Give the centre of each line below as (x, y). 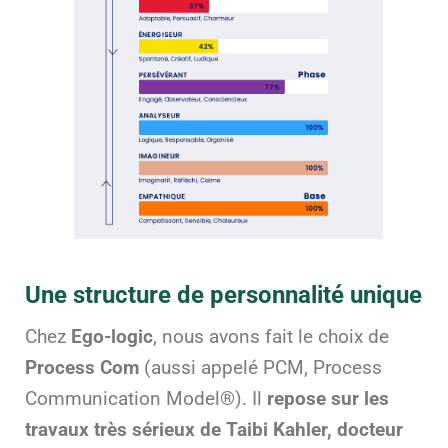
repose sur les (328, 398)
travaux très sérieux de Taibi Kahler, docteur (214, 429)
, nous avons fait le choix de (271, 336)
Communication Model (122, 398)
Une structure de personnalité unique (223, 294)
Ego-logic (112, 336)
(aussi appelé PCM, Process (260, 367)
